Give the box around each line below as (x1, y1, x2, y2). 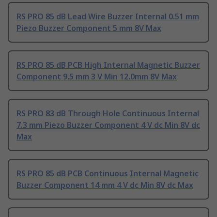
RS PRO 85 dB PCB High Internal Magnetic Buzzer (16, 60, 200, 71)
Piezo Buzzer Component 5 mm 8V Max (16, 23, 161, 34)
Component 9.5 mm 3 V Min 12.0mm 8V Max (16, 71, 177, 82)
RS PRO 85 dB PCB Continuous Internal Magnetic (16, 168, 199, 179)
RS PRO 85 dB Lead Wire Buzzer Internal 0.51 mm (16, 11, 199, 22)
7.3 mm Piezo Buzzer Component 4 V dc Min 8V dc (16, 120, 200, 131)
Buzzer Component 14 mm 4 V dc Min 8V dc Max (16, 180, 193, 191)
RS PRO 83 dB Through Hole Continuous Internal (16, 108, 199, 119)
